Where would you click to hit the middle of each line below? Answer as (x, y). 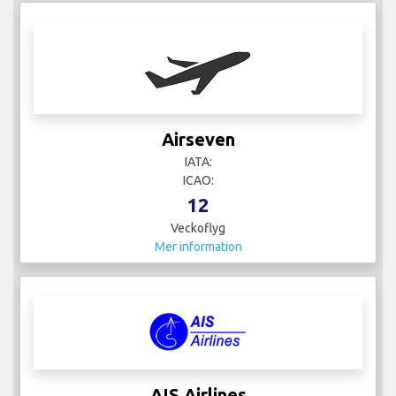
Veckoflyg (198, 228)
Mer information (198, 246)
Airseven (198, 139)
